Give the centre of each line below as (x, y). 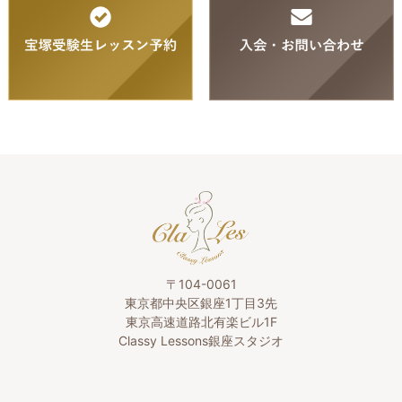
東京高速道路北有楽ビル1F (201, 322)
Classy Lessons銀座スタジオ (201, 341)
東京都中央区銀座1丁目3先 (201, 303)
